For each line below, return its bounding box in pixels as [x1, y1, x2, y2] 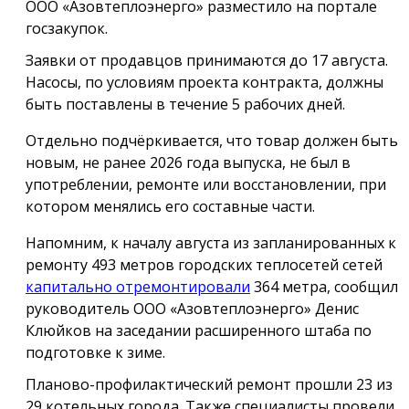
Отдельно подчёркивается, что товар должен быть [26, 130, 398, 151]
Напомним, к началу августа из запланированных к [26, 232, 396, 253]
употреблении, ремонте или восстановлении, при [26, 173, 386, 194]
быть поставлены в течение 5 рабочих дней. [26, 93, 345, 114]
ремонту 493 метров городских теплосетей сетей [26, 254, 383, 275]
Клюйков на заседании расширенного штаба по [26, 320, 372, 341]
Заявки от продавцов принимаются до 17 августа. [26, 49, 388, 70]
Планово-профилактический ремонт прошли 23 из [26, 373, 393, 394]
